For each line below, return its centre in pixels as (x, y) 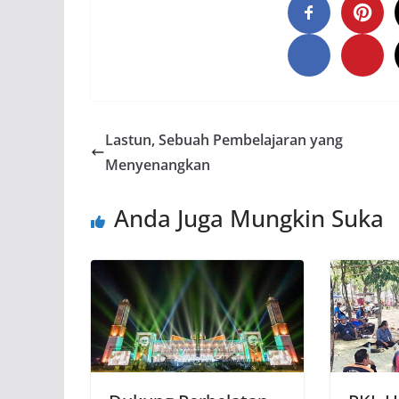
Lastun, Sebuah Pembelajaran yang (224, 140)
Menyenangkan (158, 165)
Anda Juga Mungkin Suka (249, 219)
